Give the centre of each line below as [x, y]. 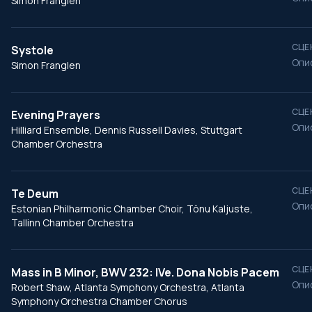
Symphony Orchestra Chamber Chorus [99, 301]
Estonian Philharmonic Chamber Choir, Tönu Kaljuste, [132, 209]
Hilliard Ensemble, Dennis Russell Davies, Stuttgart [127, 130]
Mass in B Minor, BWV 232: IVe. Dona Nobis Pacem [145, 272]
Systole [32, 50]
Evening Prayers [56, 115]
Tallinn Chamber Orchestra [72, 223]
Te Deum [35, 194]
